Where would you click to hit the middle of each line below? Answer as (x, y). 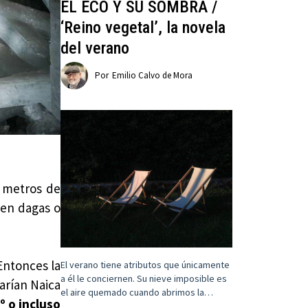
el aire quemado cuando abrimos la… (137, 293)
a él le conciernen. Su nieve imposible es (144, 279)
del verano (95, 48)
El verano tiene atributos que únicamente (145, 265)
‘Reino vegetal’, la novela (143, 28)
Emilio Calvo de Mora (153, 76)
